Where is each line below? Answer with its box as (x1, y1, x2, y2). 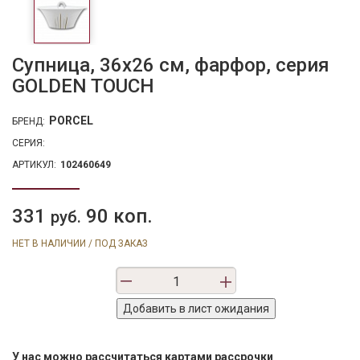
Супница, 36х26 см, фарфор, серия (12, 54, 329, 77)
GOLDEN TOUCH (12, 75, 154, 98)
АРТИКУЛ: (12, 159, 56, 171)
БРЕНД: (12, 116, 45, 128)
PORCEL (49, 114, 96, 128)
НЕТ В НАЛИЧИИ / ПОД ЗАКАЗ (12, 238, 148, 250)
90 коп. (81, 205, 153, 228)
